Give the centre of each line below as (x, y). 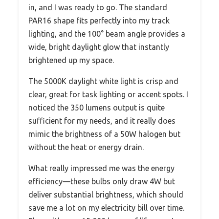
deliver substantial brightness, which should (106, 194)
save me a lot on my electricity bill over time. (106, 208)
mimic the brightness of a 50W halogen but (104, 134)
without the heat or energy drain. (86, 147)
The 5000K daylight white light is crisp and (103, 81)
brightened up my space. (71, 60)
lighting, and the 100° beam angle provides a (107, 33)
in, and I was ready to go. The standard (98, 7)
